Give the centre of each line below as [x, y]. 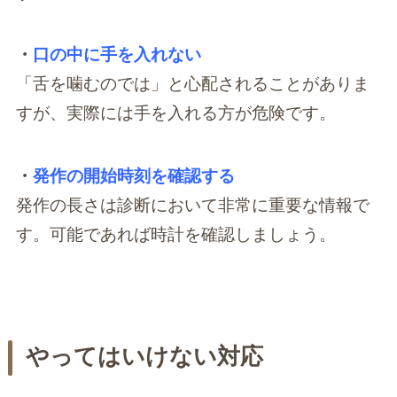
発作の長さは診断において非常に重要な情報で [192, 206]
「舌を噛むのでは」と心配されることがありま [192, 84]
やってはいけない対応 [144, 357]
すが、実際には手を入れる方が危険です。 [175, 113]
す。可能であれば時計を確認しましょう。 [175, 235]
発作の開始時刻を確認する [133, 176]
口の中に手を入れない [117, 55]
